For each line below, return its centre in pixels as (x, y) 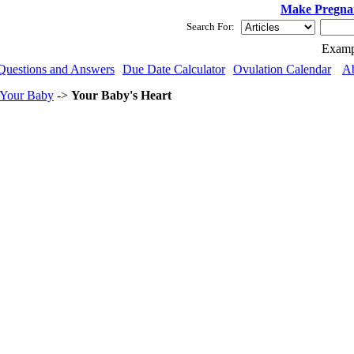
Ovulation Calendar (282, 69)
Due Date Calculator (174, 69)
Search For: (211, 26)
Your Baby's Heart (121, 95)
